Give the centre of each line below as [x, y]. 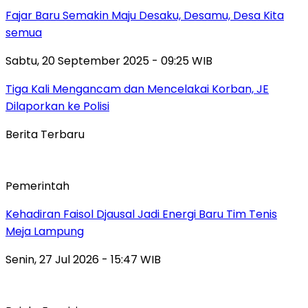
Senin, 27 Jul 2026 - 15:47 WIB [83, 259]
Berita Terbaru [45, 134]
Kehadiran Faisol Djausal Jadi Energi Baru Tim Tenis [141, 214]
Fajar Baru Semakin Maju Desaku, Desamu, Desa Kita [145, 15]
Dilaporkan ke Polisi [57, 106]
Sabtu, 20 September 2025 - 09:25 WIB [109, 60]
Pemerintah [37, 186]
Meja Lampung [45, 231]
